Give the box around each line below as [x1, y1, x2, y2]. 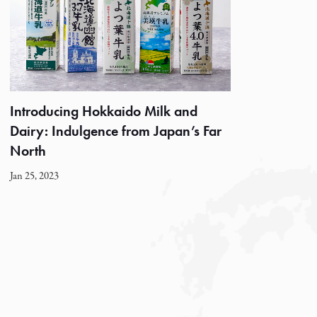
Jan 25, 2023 [10, 168, 59, 183]
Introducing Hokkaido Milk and [10, 101, 197, 120]
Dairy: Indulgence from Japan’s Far [10, 121, 221, 140]
